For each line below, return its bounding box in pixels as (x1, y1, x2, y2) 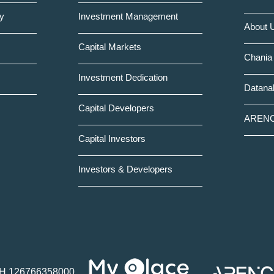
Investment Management (78, 11, 178, 21)
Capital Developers (78, 103, 154, 113)
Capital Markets (78, 42, 141, 52)
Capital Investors (78, 133, 146, 144)
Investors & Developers (78, 164, 172, 174)
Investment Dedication (78, 72, 168, 83)
